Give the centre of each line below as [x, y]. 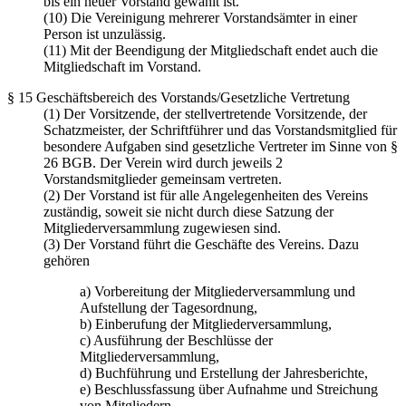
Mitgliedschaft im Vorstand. [122, 67]
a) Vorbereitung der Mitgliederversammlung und [217, 292]
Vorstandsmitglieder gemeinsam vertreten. [163, 179]
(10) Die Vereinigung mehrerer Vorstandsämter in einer [200, 18]
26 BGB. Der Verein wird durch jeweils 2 [163, 163]
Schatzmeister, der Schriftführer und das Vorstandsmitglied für [220, 130]
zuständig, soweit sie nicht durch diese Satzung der [188, 212]
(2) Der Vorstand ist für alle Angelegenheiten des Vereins [206, 196]
